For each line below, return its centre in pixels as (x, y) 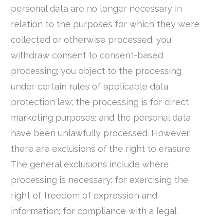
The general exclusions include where (90, 164)
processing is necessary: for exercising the (100, 180)
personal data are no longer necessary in (97, 9)
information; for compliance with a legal (94, 211)
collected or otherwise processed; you (91, 40)
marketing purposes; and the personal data (101, 118)
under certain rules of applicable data (90, 87)
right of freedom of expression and (84, 196)
